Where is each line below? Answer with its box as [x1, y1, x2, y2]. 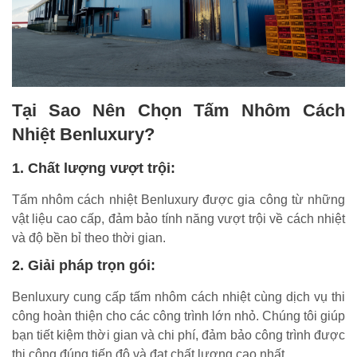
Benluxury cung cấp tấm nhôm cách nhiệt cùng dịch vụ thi [12, 289, 345, 304]
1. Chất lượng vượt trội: [12, 159, 175, 176]
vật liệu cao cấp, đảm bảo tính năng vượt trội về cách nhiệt [12, 211, 345, 226]
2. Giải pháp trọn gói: [12, 257, 155, 273]
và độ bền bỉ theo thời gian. [12, 230, 166, 245]
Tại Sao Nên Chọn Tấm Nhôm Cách [12, 100, 345, 120]
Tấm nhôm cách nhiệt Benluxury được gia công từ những [12, 192, 345, 206]
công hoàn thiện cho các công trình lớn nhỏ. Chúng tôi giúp [12, 308, 345, 323]
